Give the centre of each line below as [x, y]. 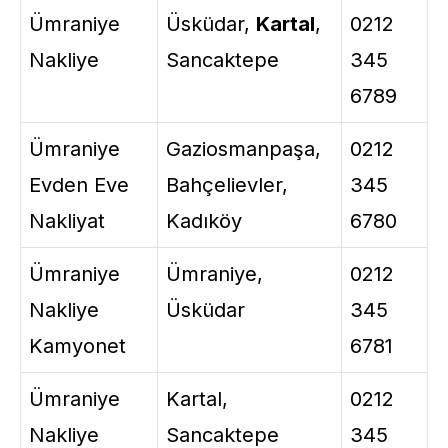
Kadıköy [204, 221]
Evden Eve [79, 185]
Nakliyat [67, 221]
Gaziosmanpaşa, [243, 149]
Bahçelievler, [227, 185]
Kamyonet [77, 346]
